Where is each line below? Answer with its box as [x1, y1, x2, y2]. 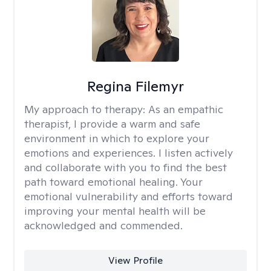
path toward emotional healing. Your [24, 175, 203, 189]
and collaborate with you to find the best [24, 160, 227, 174]
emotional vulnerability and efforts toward [24, 189, 233, 203]
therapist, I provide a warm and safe [24, 117, 200, 131]
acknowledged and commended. [24, 218, 183, 232]
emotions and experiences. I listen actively [24, 146, 233, 160]
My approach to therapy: [24, 102, 148, 116]
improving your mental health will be [24, 204, 206, 218]
